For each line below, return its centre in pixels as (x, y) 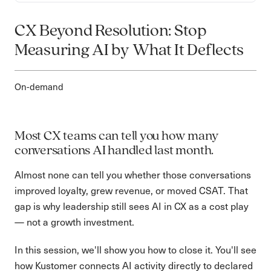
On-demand (39, 86)
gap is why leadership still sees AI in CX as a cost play (132, 206)
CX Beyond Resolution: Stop (110, 31)
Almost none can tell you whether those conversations (133, 174)
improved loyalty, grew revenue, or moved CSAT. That (131, 190)
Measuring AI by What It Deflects (129, 51)
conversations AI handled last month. (114, 151)
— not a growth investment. (74, 221)
